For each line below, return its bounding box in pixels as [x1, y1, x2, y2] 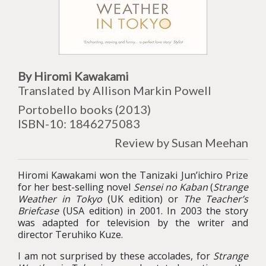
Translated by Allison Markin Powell [18, 83, 211, 97]
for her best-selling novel [18, 180, 134, 194]
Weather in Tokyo [18, 192, 102, 205]
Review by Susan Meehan [115, 135, 248, 150]
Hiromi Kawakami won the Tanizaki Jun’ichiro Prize [18, 169, 248, 182]
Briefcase [18, 204, 59, 217]
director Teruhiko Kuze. [18, 228, 123, 241]
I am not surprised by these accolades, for [18, 249, 213, 262]
